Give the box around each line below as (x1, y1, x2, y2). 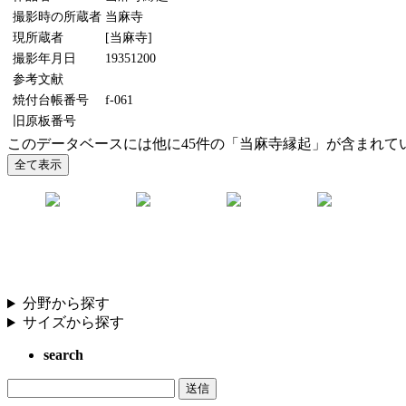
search (43, 347, 83, 363)
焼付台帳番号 (13, 92, 89, 108)
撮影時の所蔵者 (13, 9, 101, 24)
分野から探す (22, 295, 110, 312)
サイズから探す (22, 314, 124, 331)
